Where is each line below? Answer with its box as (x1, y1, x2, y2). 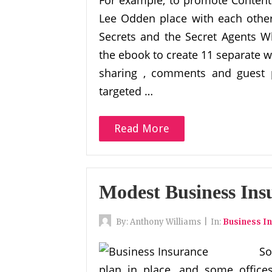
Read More (114, 122, 169, 135)
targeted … (99, 84, 153, 98)
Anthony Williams (130, 217, 201, 227)
